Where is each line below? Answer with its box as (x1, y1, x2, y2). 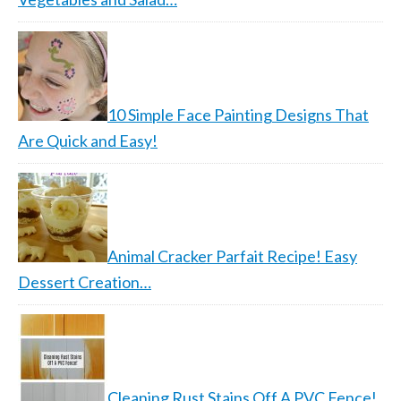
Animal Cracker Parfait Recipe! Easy (107, 246, 357, 266)
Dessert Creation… (18, 272, 151, 292)
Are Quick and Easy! (18, 131, 158, 150)
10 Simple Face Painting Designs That (107, 105, 369, 124)
